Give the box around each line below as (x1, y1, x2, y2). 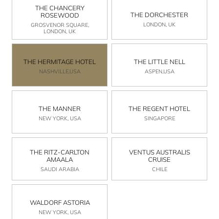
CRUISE (148, 155, 171, 163)
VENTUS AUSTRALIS (129, 148, 190, 156)
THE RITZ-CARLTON (30, 148, 89, 156)
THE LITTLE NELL (133, 58, 185, 66)
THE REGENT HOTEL (129, 105, 190, 113)
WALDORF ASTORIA (29, 198, 90, 207)
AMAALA (46, 155, 73, 163)
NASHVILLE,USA (39, 68, 81, 75)
